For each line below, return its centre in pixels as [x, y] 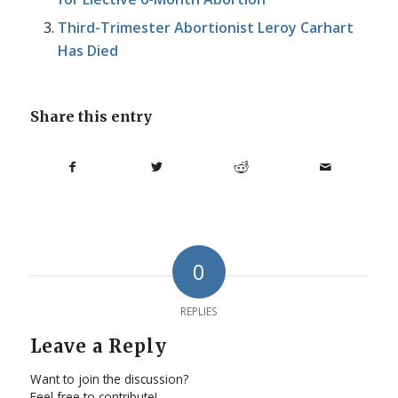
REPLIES [199, 312]
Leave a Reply [98, 346]
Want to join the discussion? [109, 379]
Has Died [88, 51]
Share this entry [91, 117]
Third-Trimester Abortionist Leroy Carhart [205, 28]
